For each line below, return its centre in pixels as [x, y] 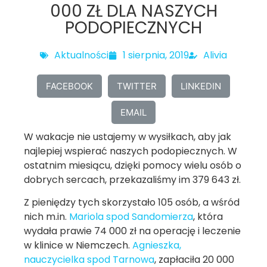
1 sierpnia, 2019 [156, 55]
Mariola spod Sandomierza [131, 217]
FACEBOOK [69, 86]
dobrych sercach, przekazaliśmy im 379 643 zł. [132, 180]
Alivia [215, 55]
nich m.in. [46, 217]
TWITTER [137, 86]
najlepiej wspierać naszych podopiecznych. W [131, 151]
